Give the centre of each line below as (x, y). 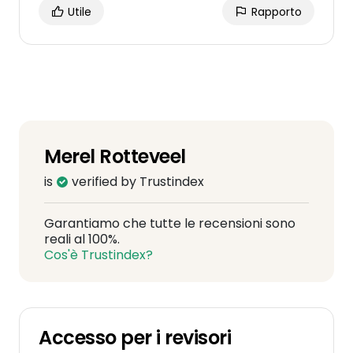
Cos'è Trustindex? (98, 255)
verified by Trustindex (136, 182)
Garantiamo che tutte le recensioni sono (170, 223)
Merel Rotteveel (115, 156)
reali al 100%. (82, 239)
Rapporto (275, 12)
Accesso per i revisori (135, 338)
